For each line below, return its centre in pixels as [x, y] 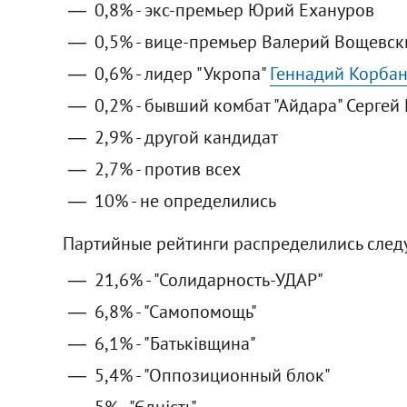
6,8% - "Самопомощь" [175, 311]
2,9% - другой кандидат [186, 137]
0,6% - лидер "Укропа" [182, 73]
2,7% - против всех [167, 169]
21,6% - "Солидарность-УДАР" [208, 279]
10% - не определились [185, 200]
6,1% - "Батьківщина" [175, 343]
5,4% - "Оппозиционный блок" [212, 375]
